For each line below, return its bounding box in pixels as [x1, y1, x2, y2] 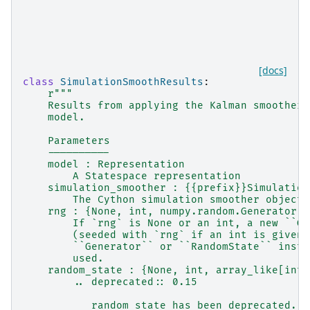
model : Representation [23, 158, 185, 170]
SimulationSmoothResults [60, 75, 203, 88]
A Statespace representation [23, 170, 241, 182]
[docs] [259, 63, 287, 77]
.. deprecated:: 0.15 [23, 275, 197, 288]
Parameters [23, 134, 110, 147]
